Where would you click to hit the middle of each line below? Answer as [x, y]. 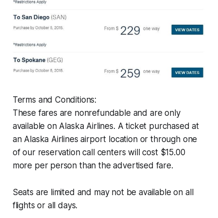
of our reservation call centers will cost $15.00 [99, 153]
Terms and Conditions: [54, 100]
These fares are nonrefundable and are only [96, 113]
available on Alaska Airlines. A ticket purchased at [106, 126]
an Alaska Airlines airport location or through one [105, 139]
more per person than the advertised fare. [93, 166]
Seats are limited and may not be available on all [103, 192]
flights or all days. [45, 206]
